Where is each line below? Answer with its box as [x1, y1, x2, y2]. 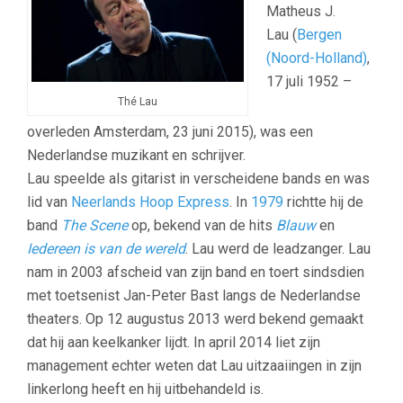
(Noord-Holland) [266, 49, 367, 67]
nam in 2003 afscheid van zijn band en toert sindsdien [27, 264, 364, 282]
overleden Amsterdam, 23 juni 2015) [27, 123, 254, 141]
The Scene [61, 217, 128, 235]
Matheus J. [266, 3, 336, 21]
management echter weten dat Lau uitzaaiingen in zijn [27, 357, 362, 375]
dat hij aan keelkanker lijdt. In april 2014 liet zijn [27, 334, 320, 352]
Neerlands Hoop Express [71, 193, 229, 211]
